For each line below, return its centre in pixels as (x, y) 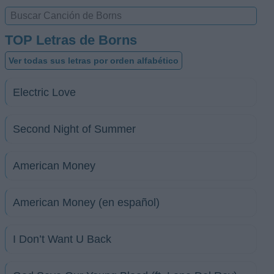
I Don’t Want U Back (62, 239)
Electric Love (44, 92)
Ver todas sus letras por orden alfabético (94, 61)
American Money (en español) (86, 202)
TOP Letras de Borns (71, 40)
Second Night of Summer (74, 129)
